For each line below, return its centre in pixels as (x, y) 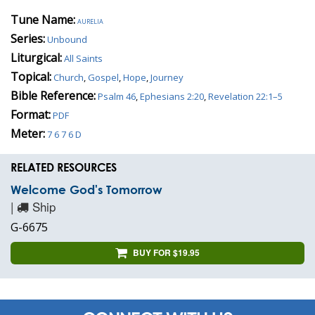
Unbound (67, 39)
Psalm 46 (117, 96)
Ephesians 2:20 (172, 96)
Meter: (28, 133)
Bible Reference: (53, 95)
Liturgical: (36, 57)
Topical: (31, 76)
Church (69, 77)
